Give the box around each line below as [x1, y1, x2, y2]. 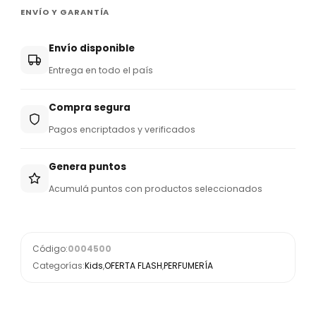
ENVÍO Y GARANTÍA [20, 6, 110, 18]
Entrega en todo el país [49, 64, 153, 76]
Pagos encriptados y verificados [49, 123, 195, 135]
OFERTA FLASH [104, 260, 162, 272]
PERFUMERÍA [164, 260, 213, 272]
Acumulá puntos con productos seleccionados [49, 183, 262, 195]
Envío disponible [49, 42, 135, 55]
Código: [32, 243, 68, 255]
